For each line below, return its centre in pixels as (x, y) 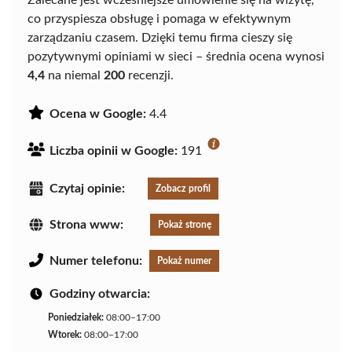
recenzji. (149, 75)
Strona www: (86, 224)
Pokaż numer (184, 260)
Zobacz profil (183, 188)
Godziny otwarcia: (100, 293)
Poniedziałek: (76, 317)
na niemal (74, 75)
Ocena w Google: (98, 114)
